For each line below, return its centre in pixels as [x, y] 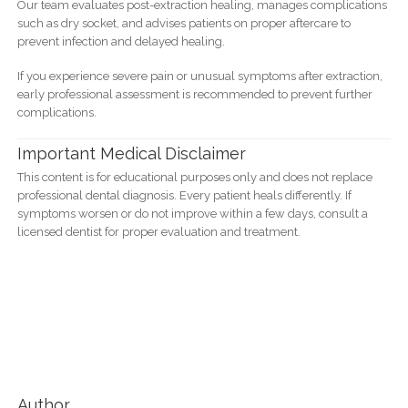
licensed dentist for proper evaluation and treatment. [158, 232]
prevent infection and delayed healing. [121, 41]
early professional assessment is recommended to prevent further [194, 94]
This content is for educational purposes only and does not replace [194, 178]
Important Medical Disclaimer [131, 154]
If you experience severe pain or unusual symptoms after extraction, [199, 76]
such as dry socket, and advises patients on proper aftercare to [184, 23]
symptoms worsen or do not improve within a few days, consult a [192, 214]
